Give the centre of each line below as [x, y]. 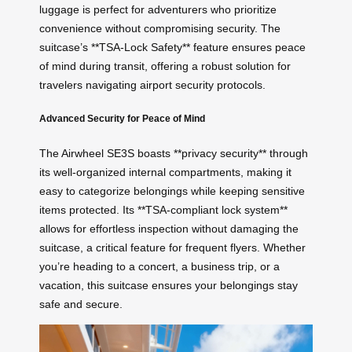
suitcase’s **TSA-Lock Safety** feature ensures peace [172, 47]
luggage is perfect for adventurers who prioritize [158, 9]
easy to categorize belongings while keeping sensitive [172, 191]
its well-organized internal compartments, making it [165, 172]
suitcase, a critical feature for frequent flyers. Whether [172, 247]
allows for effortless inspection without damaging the [169, 228]
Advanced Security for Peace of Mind [122, 119]
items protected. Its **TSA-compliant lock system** [163, 209]
